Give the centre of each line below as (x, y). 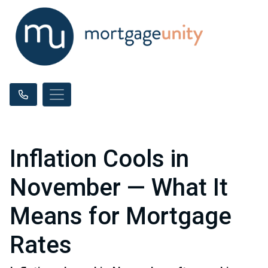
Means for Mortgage (121, 216)
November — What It (119, 188)
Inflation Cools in (99, 159)
